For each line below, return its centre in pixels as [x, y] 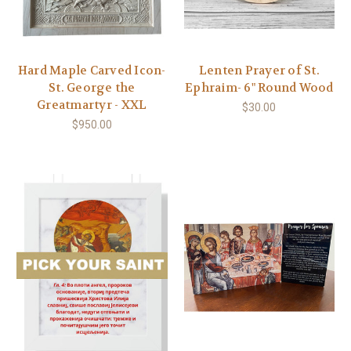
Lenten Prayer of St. [259, 70]
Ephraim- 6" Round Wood [259, 87]
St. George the [92, 87]
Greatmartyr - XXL [92, 105]
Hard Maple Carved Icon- [92, 70]
